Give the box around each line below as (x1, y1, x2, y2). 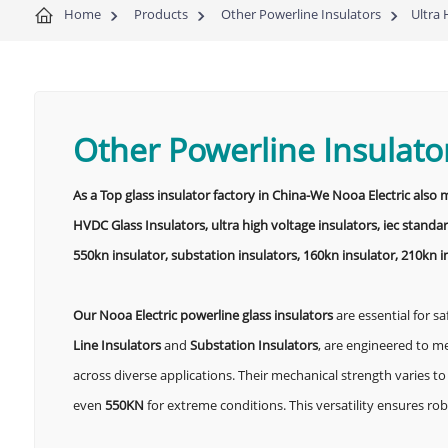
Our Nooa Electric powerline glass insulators (72, 306, 333, 325)
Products (133, 5, 188, 23)
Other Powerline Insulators (220, 5, 381, 23)
